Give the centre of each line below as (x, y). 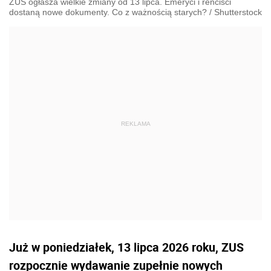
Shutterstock (238, 12)
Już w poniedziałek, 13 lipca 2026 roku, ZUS (126, 247)
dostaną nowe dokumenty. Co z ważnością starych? (108, 12)
